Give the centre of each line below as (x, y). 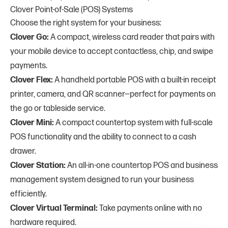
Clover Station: (39, 166)
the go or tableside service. (58, 109)
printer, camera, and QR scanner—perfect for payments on (113, 95)
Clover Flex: (32, 80)
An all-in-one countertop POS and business (142, 166)
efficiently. (28, 194)
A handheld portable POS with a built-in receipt (134, 80)
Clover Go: (30, 38)
